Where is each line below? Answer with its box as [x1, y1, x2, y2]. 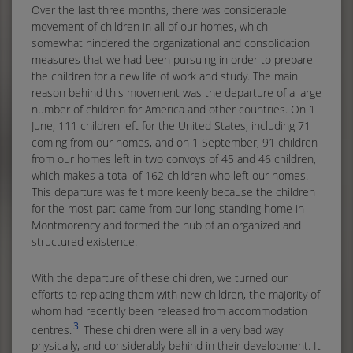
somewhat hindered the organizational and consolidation [32, 35, 310, 50]
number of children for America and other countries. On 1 [32, 101, 315, 117]
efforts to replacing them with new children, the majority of [32, 286, 320, 302]
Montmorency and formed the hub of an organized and [32, 217, 301, 232]
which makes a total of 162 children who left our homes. [32, 167, 308, 183]
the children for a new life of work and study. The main [32, 68, 298, 84]
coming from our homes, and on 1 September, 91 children [32, 134, 318, 150]
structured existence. [32, 233, 137, 249]
